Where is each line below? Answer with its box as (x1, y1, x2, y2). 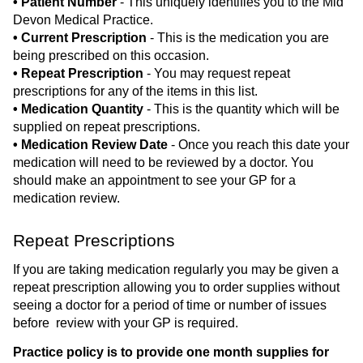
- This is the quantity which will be (143, 101, 340, 116)
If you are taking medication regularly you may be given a (13, 263, 339, 277)
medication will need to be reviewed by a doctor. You (13, 155, 314, 169)
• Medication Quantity (13, 101, 143, 116)
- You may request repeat (143, 66, 290, 80)
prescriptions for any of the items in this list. (13, 83, 258, 98)
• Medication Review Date (13, 137, 168, 152)
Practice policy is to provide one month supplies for (13, 345, 329, 360)
